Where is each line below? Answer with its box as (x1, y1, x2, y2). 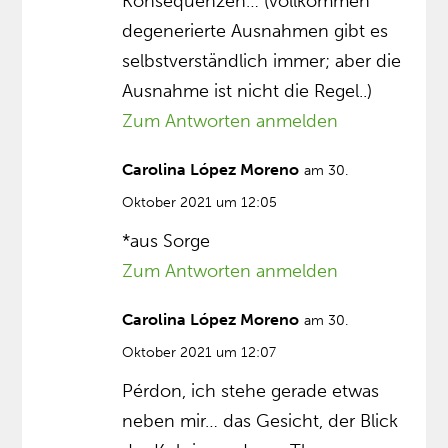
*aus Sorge (122, 230, 211, 253)
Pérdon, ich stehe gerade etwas (122, 380, 380, 403)
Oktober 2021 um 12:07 (122, 344, 277, 362)
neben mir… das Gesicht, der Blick (122, 410, 399, 433)
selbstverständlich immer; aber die (122, 50, 402, 73)
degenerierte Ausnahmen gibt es (122, 20, 389, 43)
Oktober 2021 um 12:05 (122, 194, 278, 212)
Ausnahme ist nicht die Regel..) (122, 80, 373, 103)
